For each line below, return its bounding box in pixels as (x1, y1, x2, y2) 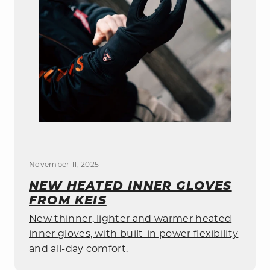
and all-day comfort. (29, 244, 128, 254)
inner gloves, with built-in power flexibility (29, 229, 239, 239)
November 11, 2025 (29, 161, 99, 169)
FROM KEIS (29, 192, 107, 207)
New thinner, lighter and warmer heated (29, 214, 232, 224)
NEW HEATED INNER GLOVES (29, 178, 232, 193)
